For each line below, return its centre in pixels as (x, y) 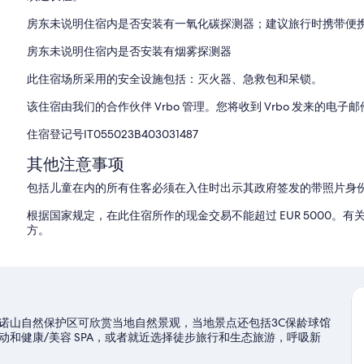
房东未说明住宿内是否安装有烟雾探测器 (130, 52)
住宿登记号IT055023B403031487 (113, 134)
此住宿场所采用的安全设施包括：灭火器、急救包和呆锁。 (175, 79)
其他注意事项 (76, 165)
